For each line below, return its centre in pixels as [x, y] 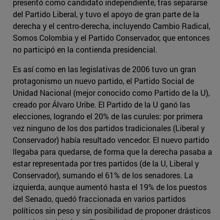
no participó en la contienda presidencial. [85, 50]
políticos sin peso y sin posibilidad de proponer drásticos [112, 211]
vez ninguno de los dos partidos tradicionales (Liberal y [109, 128]
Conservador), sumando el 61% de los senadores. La [103, 175]
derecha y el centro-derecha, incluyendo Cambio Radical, [111, 26]
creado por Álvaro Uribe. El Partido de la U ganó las [101, 105]
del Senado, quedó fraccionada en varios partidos [99, 199]
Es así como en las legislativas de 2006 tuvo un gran [104, 69]
